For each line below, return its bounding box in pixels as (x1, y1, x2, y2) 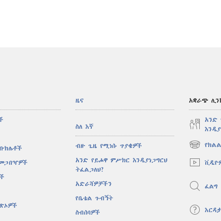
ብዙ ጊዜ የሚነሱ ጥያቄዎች (75, 143, 143, 149)
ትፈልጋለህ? (75, 166, 105, 173)
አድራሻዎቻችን (75, 181, 112, 187)
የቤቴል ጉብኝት (75, 195, 113, 202)
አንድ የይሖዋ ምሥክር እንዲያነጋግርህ (75, 157, 168, 164)
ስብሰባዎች (75, 209, 101, 216)
